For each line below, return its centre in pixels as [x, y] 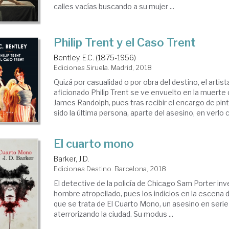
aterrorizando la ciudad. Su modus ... [114, 214]
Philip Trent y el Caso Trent [125, 43]
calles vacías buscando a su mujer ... [114, 7]
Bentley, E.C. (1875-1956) [95, 58]
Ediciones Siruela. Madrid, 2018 [103, 68]
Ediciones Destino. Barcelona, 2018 [110, 169]
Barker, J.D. [72, 159]
